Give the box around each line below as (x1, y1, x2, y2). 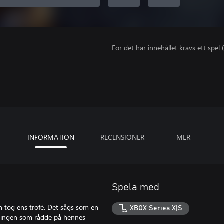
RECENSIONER (100, 132, 144, 142)
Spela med (112, 182, 159, 192)
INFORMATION (27, 132, 74, 142)
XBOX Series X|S (130, 205, 183, 212)
